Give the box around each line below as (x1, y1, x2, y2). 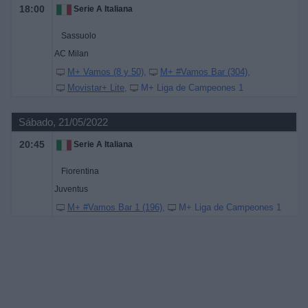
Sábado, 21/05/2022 (19, 116, 108, 128)
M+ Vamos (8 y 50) (67, 67, 144, 77)
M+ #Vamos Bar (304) (160, 67, 247, 77)
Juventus (54, 184, 88, 194)
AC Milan (54, 49, 89, 58)
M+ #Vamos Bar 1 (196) (67, 202, 162, 212)
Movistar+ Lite (67, 82, 124, 93)
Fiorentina (61, 166, 99, 176)
